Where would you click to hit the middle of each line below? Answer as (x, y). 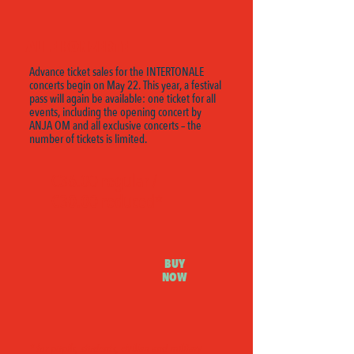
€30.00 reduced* (107, 202)
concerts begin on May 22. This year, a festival (125, 85)
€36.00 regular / (104, 181)
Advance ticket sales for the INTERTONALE (117, 72)
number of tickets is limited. (88, 139)
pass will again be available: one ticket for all (122, 99)
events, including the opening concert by (115, 112)
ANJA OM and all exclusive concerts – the (115, 126)
